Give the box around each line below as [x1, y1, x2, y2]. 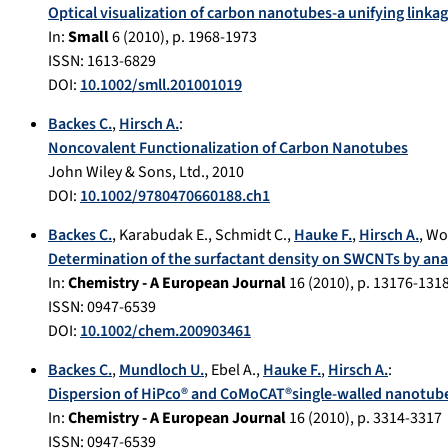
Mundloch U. [119, 359, 204, 382]
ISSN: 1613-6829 [48, 50, 156, 73]
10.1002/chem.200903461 [80, 320, 251, 343]
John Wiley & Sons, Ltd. [48, 161, 205, 184]
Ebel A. [211, 359, 256, 382]
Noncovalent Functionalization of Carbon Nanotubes [48, 137, 408, 160]
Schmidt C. [215, 224, 287, 247]
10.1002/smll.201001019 [80, 74, 242, 97]
